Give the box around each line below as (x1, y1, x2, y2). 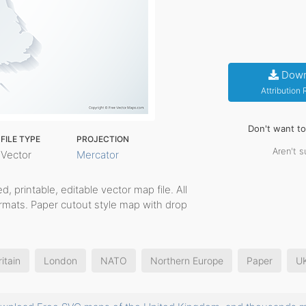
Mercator (76, 148, 120, 161)
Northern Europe (150, 255, 223, 266)
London (44, 255, 77, 266)
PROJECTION (76, 134, 130, 144)
